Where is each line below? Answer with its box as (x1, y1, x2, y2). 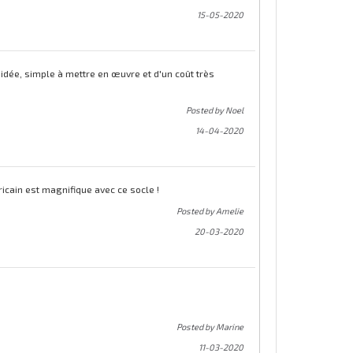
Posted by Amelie (176, 205, 243, 216)
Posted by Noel (186, 104, 243, 115)
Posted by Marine (176, 321, 243, 332)
